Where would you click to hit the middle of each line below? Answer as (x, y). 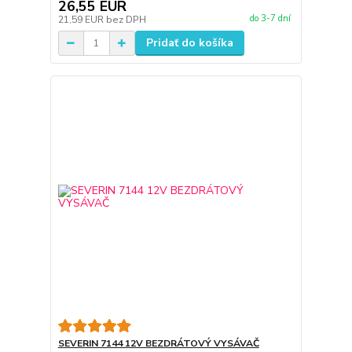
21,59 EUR (82, 20)
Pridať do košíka (189, 43)
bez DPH (126, 20)
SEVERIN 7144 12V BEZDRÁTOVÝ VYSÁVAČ (158, 343)
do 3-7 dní (270, 18)
